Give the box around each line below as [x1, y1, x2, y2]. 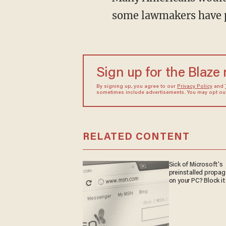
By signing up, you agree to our [96, 84, 177, 89]
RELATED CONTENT [82, 132, 190, 142]
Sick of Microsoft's [168, 161, 223, 168]
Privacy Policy [177, 84, 212, 89]
